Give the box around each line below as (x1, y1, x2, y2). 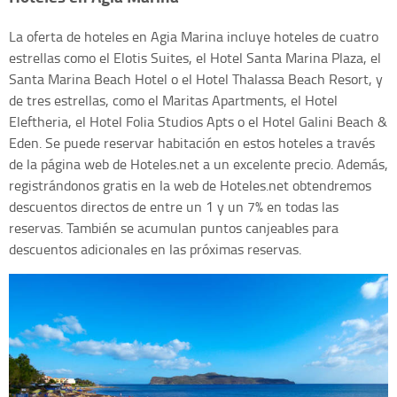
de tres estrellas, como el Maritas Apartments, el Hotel (9, 90, 338, 110)
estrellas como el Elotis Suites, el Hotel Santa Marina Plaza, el (9, 47, 381, 67)
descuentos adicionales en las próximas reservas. (9, 238, 301, 259)
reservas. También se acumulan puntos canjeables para (9, 217, 339, 237)
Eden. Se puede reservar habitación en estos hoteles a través (9, 132, 375, 152)
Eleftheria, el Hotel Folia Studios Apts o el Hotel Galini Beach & (9, 111, 387, 131)
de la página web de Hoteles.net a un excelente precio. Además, (9, 153, 388, 174)
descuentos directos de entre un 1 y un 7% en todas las (9, 196, 339, 216)
